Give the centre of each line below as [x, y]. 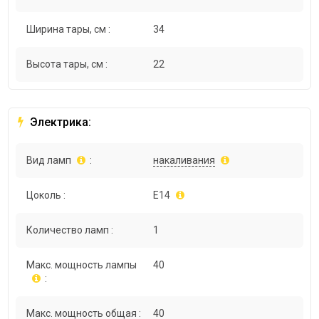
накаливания [184, 161]
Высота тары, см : [67, 64]
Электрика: [59, 122]
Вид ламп [49, 161]
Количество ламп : [70, 230]
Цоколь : [46, 195]
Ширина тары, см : [69, 30]
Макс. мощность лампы [82, 265]
